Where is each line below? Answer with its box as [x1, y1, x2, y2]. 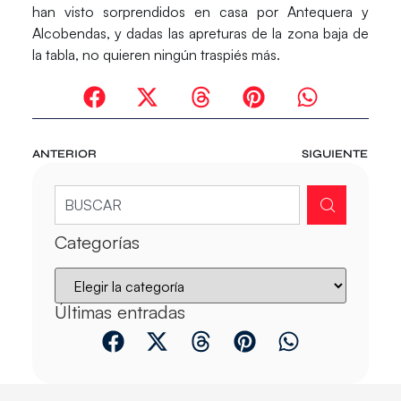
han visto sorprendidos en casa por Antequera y [31, 3, 370, 21]
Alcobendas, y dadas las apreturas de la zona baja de [31, 24, 370, 43]
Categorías [54, 231, 140, 254]
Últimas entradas [54, 301, 185, 324]
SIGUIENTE [302, 147, 369, 162]
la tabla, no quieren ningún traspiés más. [31, 46, 280, 64]
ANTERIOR [31, 147, 97, 162]
